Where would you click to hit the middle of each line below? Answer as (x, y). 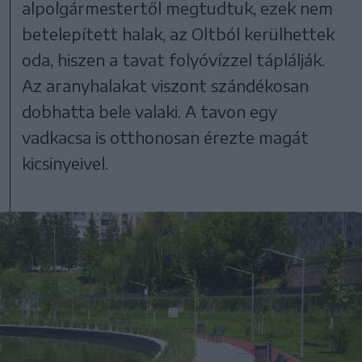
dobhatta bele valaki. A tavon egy (150, 111)
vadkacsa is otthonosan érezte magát (166, 137)
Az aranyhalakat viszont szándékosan (166, 85)
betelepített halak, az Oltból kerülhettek (179, 33)
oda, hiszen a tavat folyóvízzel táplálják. (174, 59)
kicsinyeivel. (65, 162)
